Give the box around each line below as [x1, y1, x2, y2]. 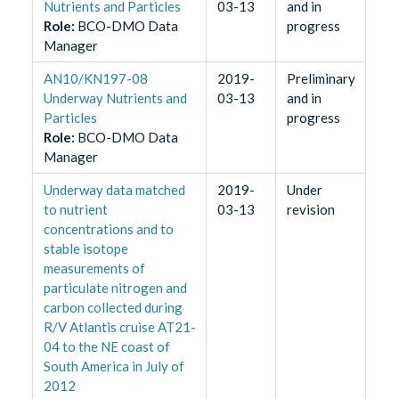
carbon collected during [43, 299, 183, 316]
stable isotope [43, 240, 128, 257]
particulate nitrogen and [43, 280, 187, 297]
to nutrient [43, 201, 108, 218]
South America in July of [43, 358, 184, 375]
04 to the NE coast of [43, 338, 170, 355]
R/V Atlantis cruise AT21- [43, 319, 196, 336]
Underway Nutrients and [43, 90, 187, 107]
